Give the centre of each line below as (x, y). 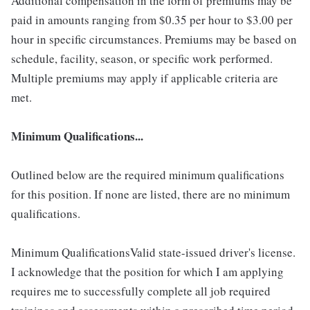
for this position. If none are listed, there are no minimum (151, 194)
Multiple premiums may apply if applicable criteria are (145, 78)
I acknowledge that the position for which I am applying (147, 272)
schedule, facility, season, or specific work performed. (142, 59)
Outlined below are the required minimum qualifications (148, 175)
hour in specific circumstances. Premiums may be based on (154, 39)
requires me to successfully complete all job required (141, 291)
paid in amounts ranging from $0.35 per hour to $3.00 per (152, 20)
